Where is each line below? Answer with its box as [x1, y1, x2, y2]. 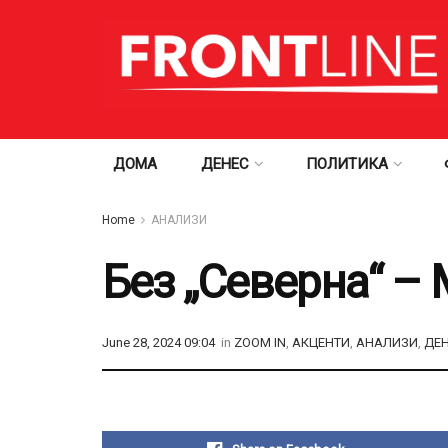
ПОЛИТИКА [305, 155, 388, 173]
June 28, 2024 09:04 [102, 335, 215, 351]
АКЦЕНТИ [292, 335, 350, 351]
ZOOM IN [234, 335, 286, 351]
